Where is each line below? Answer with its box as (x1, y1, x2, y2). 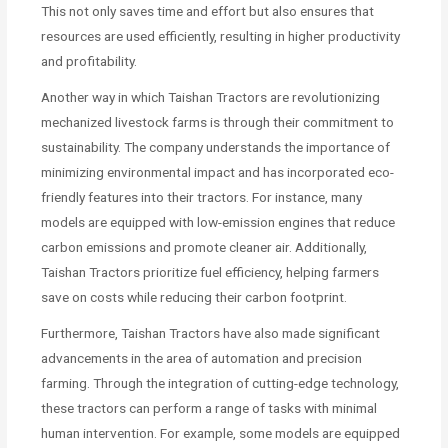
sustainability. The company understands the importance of (41, 138, 391, 155)
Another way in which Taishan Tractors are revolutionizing (41, 88, 381, 105)
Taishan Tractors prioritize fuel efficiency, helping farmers (41, 263, 380, 280)
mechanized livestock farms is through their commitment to (41, 113, 395, 130)
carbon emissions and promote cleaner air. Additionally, (41, 238, 368, 255)
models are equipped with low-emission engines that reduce (41, 213, 396, 230)
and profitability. (41, 52, 138, 69)
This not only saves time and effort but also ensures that (41, 2, 375, 19)
